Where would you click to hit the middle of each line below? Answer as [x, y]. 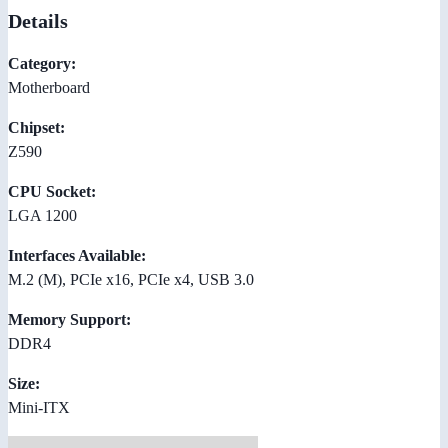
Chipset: [36, 127]
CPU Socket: [52, 191]
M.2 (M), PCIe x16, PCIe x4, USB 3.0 [131, 279]
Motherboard [49, 87]
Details [38, 20]
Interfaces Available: [77, 255]
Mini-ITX [39, 407]
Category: [42, 63]
